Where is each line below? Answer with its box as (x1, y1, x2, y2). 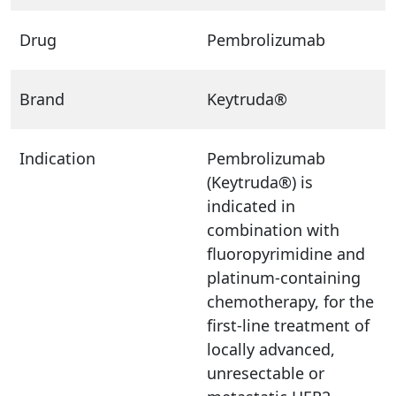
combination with (207, 218, 339, 240)
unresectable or (207, 362, 324, 384)
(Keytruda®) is (207, 171, 313, 193)
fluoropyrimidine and (207, 242, 365, 264)
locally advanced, (207, 338, 335, 360)
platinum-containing (207, 266, 361, 288)
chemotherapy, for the (207, 290, 374, 312)
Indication (19, 147, 95, 169)
